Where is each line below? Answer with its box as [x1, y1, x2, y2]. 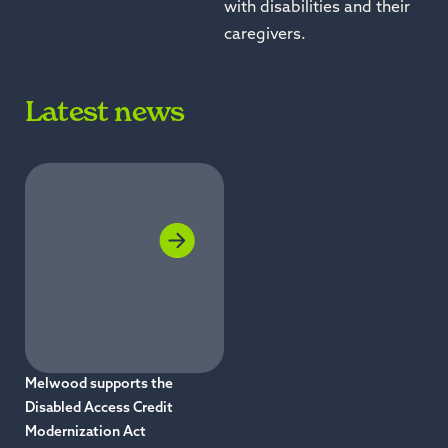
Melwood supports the [25, 377, 173, 393]
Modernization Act [25, 425, 146, 441]
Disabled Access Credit [25, 401, 173, 417]
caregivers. [224, 26, 306, 43]
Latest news [25, 94, 185, 130]
